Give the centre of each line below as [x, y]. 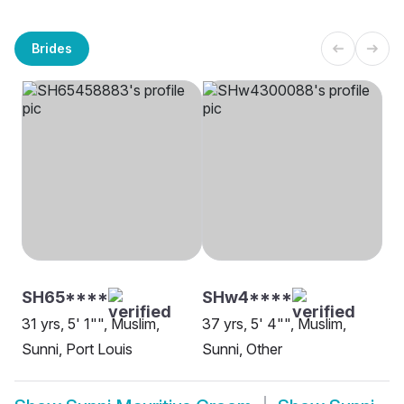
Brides [52, 48]
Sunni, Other [242, 349]
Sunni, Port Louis [77, 349]
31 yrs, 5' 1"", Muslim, [91, 324]
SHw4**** [247, 298]
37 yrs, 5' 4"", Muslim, [274, 324]
